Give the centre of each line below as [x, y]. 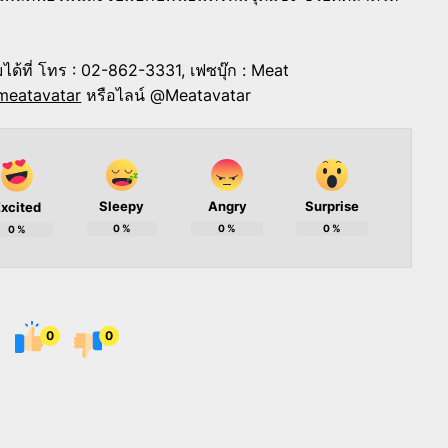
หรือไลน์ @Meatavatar [169, 95]
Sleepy [122, 206]
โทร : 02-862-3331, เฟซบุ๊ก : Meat [161, 70]
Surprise [332, 206]
